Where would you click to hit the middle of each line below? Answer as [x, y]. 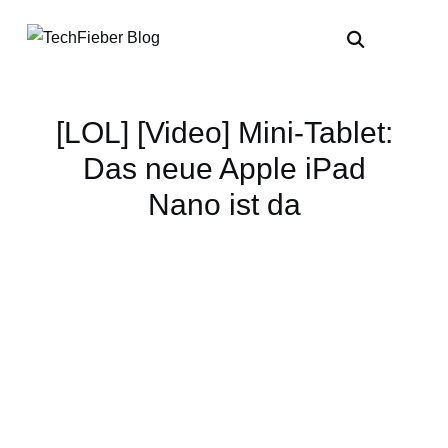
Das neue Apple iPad [224, 168]
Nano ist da [224, 204]
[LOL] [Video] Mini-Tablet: [224, 132]
